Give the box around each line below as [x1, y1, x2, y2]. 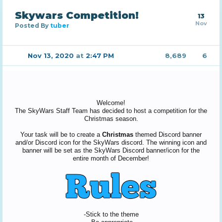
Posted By [15, 22, 50, 29]
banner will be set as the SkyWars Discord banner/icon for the [22, 147, 200, 154]
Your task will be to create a [20, 131, 102, 138]
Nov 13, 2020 [28, 52, 74, 59]
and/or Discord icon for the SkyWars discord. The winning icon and [15, 139, 207, 146]
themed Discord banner [133, 131, 202, 138]
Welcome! [97, 99, 125, 107]
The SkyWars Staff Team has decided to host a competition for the [15, 107, 207, 114]
